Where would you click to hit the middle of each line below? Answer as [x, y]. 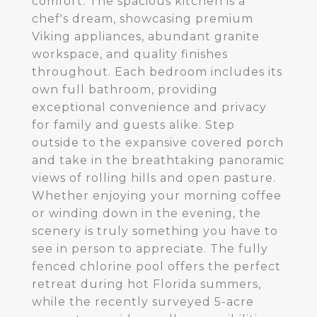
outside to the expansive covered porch [158, 143]
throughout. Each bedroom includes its [157, 72]
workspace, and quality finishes [130, 54]
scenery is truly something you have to [155, 231]
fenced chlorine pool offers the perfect [156, 266]
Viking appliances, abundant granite [146, 36]
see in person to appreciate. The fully [150, 249]
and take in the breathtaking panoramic [158, 160]
